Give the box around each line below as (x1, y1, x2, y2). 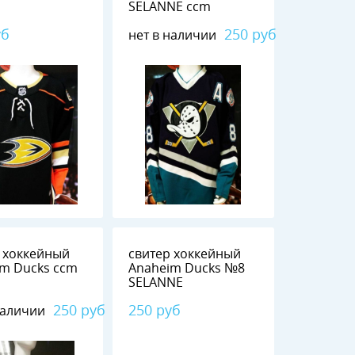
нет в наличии (128, 25, 217, 44)
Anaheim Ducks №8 (128, 260, 246, 277)
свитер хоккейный (128, 246, 242, 263)
